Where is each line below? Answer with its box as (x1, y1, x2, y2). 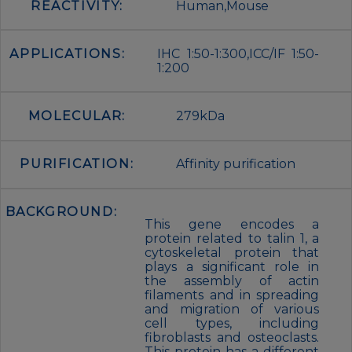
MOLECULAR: (27, 108, 126, 123)
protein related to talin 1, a (145, 231, 320, 247)
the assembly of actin (145, 273, 320, 289)
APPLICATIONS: (9, 46, 126, 61)
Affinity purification (176, 156, 295, 172)
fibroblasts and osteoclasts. (145, 330, 320, 346)
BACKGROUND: (5, 204, 118, 220)
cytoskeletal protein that (145, 245, 320, 261)
